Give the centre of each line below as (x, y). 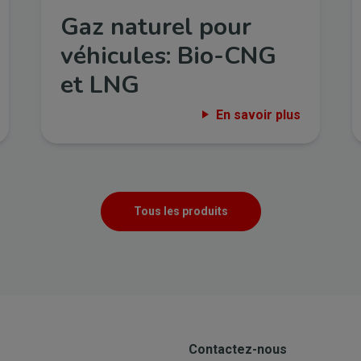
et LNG (100, 85)
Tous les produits (180, 211)
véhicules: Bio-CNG (168, 56)
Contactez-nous (238, 349)
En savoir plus (259, 114)
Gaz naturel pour (156, 27)
